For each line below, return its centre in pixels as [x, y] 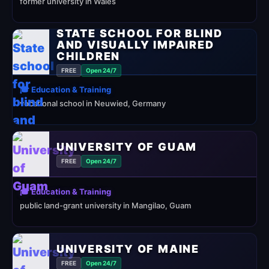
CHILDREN [88, 56]
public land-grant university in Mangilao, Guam [105, 205]
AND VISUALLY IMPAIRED [135, 44]
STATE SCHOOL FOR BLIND [139, 33]
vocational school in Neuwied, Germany [93, 103]
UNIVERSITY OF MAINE [128, 249]
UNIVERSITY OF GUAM [127, 147]
